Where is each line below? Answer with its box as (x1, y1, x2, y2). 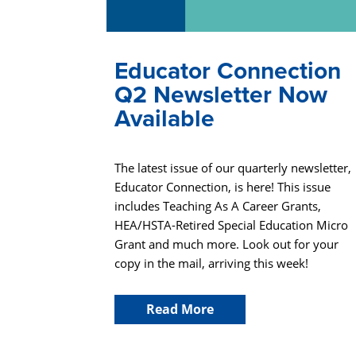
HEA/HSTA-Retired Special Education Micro (114, 216, 349, 233)
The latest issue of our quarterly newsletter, (114, 159, 352, 176)
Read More (146, 300, 215, 318)
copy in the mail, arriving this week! (114, 254, 309, 271)
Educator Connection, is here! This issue (114, 178, 331, 195)
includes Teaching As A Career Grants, (114, 197, 322, 214)
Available (114, 104, 215, 134)
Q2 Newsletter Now (114, 80, 328, 110)
